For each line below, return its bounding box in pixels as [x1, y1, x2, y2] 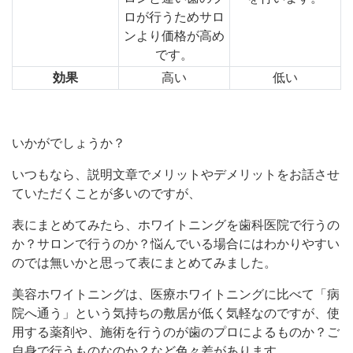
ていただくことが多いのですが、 [12, 187, 201, 201]
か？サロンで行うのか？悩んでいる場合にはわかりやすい [12, 237, 340, 251]
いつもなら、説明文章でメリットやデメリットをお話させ [12, 168, 340, 182]
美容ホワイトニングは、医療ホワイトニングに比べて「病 [12, 288, 340, 302]
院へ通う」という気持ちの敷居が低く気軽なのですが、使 [12, 307, 340, 321]
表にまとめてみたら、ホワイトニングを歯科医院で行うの [12, 218, 340, 232]
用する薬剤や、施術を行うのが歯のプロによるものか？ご [12, 325, 340, 340]
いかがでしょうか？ [12, 136, 125, 150]
